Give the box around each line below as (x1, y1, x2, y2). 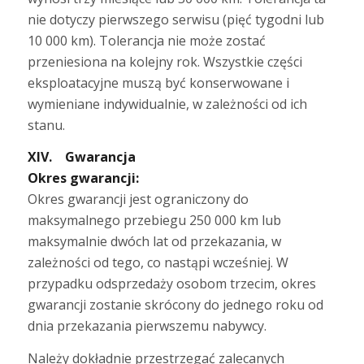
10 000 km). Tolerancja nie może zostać (27, 31, 266, 50)
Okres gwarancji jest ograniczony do (27, 190, 249, 209)
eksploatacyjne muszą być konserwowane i (27, 73, 289, 92)
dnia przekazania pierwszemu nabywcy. (27, 317, 266, 336)
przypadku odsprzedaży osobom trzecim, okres (27, 275, 316, 293)
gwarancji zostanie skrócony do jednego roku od (27, 296, 323, 314)
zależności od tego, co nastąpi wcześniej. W (27, 253, 288, 272)
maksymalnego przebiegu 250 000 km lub (27, 211, 281, 230)
